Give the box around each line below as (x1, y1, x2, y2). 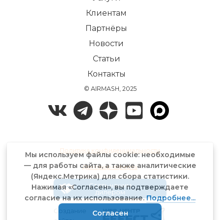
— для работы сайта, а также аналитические (24, 161, 196, 170)
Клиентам (86, 8, 127, 18)
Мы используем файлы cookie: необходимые (25, 150, 195, 159)
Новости (89, 39, 124, 48)
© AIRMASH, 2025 (83, 85, 137, 92)
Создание (54, 207, 86, 215)
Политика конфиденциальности (60, 146, 160, 154)
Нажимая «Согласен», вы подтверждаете (31, 183, 189, 192)
